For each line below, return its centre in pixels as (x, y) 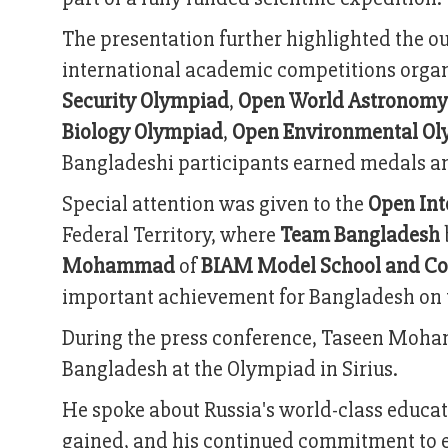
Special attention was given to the (215, 205)
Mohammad (118, 267)
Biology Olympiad (142, 133)
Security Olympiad (145, 102)
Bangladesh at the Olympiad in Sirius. (230, 370)
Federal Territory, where (171, 236)
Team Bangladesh (360, 236)
